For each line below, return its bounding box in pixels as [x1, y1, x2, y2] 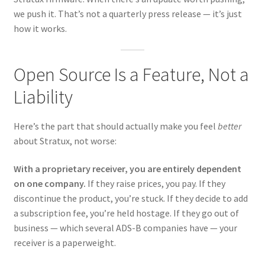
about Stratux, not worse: [13, 134, 117, 147]
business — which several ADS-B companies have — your [13, 222, 237, 234]
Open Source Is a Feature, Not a [13, 63, 249, 87]
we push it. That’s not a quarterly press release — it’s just [13, 8, 242, 20]
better [217, 119, 241, 132]
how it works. [13, 22, 67, 34]
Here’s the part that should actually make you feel [13, 119, 218, 132]
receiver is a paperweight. [13, 237, 116, 249]
